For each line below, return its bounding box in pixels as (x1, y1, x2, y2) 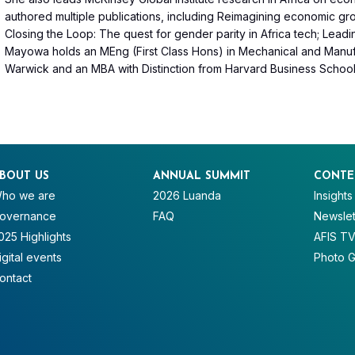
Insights (314, 189, 353, 203)
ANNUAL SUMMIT (152, 170, 250, 183)
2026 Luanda (152, 189, 221, 203)
